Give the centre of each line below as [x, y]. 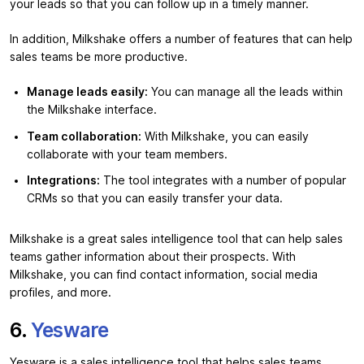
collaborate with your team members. [127, 154]
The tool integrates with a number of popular [223, 181]
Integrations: [63, 181]
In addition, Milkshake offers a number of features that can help [181, 39]
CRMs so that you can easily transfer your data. [155, 199]
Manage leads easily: [87, 92]
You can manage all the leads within [245, 92]
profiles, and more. [62, 293]
